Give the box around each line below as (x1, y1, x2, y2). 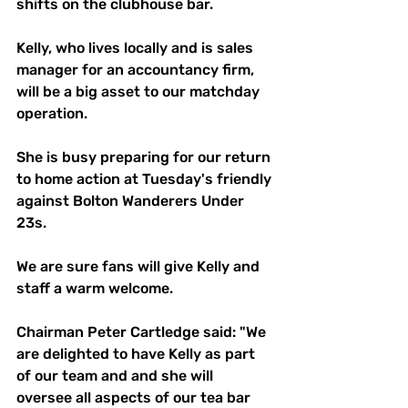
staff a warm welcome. (16, 280, 173, 298)
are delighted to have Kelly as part (16, 345, 259, 363)
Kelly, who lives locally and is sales (16, 39, 257, 57)
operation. (16, 105, 87, 123)
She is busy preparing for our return (16, 148, 274, 167)
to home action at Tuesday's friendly (16, 170, 275, 189)
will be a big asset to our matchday (16, 83, 263, 101)
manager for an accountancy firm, (16, 61, 258, 79)
